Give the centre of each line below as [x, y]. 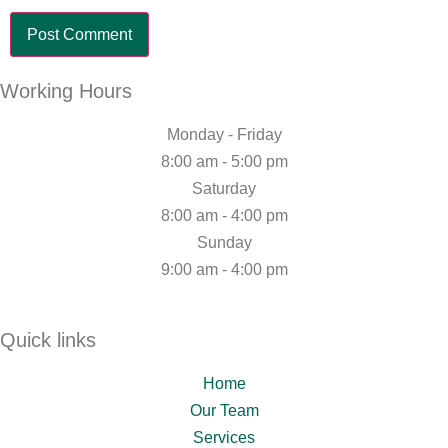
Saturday [224, 189]
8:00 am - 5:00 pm [224, 162]
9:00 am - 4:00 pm [224, 270]
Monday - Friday [224, 135]
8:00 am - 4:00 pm [224, 216]
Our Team [224, 411]
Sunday [224, 243]
